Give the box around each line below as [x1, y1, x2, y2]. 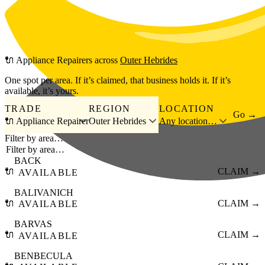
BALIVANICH [14, 187, 73, 198]
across [92, 55, 120, 66]
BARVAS [14, 219, 52, 230]
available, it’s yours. [5, 86, 79, 96]
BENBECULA [14, 250, 73, 261]
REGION [89, 103, 131, 114]
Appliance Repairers [16, 55, 92, 66]
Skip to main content [4, 4, 81, 14]
